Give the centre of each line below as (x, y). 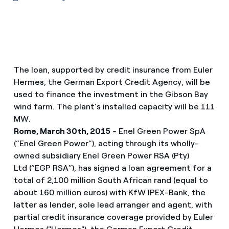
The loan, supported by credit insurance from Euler (113, 70)
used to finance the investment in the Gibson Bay (111, 94)
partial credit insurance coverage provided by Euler (113, 217)
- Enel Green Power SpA (158, 131)
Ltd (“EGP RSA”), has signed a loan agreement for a (112, 168)
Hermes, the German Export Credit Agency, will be (112, 82)
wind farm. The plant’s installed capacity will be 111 (114, 107)
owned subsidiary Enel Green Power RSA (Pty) (101, 156)
